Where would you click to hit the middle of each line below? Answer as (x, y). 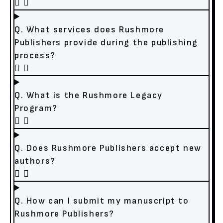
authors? (35, 161)
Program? (36, 109)
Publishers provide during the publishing (107, 43)
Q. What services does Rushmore (90, 30)
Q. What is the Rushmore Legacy (89, 96)
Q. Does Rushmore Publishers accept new (108, 148)
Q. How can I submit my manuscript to (102, 201)
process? (35, 56)
